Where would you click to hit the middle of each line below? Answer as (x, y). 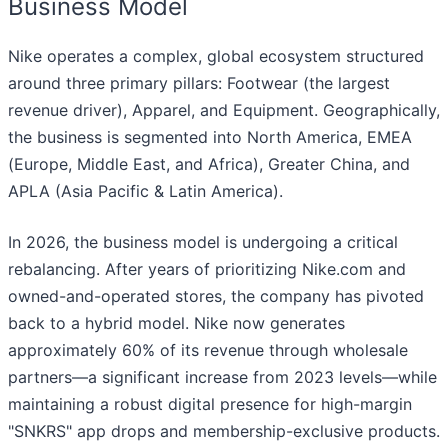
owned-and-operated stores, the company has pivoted (216, 296)
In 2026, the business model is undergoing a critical (203, 242)
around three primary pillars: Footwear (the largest (199, 83)
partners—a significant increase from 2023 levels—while (222, 377)
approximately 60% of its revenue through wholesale (208, 350)
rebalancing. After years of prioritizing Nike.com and (207, 269)
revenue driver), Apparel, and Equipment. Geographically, (224, 110)
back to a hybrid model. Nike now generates (176, 323)
